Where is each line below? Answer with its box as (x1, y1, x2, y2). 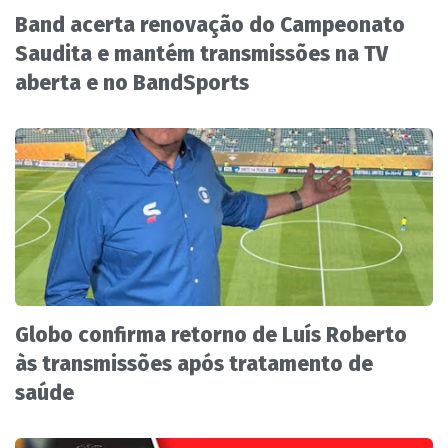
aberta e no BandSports (15, 70, 249, 97)
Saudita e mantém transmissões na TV (15, 41, 388, 68)
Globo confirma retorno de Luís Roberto (15, 322, 407, 349)
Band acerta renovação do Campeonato (15, 12, 405, 39)
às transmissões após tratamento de (15, 351, 373, 378)
